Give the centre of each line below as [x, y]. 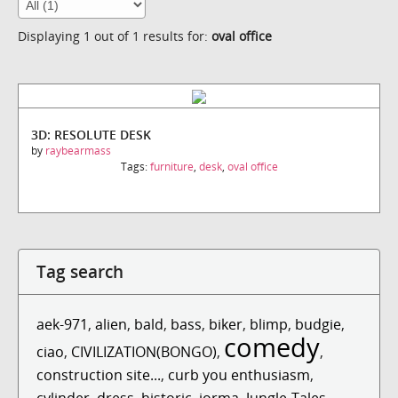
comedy [272, 346]
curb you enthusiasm [239, 374]
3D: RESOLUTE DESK [91, 134]
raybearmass [78, 150]
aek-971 [62, 324]
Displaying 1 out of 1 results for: [115, 36]
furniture [171, 166]
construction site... [99, 374]
